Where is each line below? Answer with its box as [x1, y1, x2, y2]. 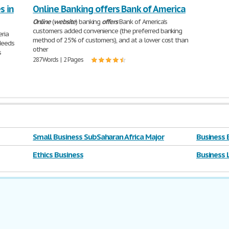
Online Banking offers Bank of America [33, 3, 186, 15]
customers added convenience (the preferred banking [33, 27, 182, 35]
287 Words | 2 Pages [33, 56, 83, 63]
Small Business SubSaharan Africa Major [33, 132, 164, 142]
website [54, 17, 76, 26]
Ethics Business [33, 150, 83, 159]
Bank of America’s [118, 17, 168, 26]
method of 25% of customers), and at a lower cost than [33, 36, 189, 44]
